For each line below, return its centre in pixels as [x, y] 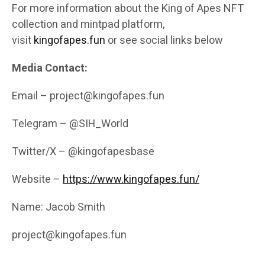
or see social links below [164, 41]
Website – [37, 180]
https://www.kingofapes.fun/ [131, 180]
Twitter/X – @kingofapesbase [83, 152]
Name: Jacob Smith [59, 208]
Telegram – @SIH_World [70, 124]
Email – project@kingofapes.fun [88, 96]
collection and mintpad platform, [88, 25]
